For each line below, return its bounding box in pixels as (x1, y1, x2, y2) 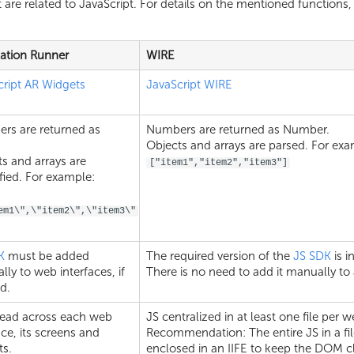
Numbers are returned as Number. (146, 122, 330, 137)
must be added (5, 248, 89, 263)
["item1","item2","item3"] (149, 156, 288, 168)
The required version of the (146, 248, 293, 263)
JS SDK (293, 248, 331, 263)
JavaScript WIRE (146, 77, 232, 92)
